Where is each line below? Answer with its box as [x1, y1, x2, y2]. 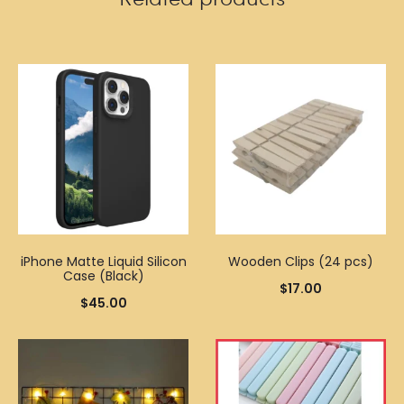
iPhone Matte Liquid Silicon [20, 252, 187, 271]
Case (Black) [62, 267, 144, 285]
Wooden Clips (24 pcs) [228, 252, 373, 271]
